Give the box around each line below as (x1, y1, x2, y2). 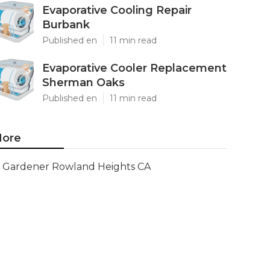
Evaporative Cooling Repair (42, 4, 192, 17)
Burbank (42, 18, 90, 31)
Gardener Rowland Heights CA (2, 161, 151, 172)
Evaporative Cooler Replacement (42, 61, 227, 75)
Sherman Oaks (42, 76, 125, 89)
